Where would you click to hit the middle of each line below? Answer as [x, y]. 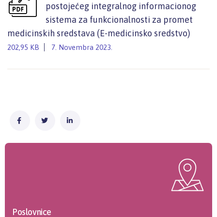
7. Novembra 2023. [82, 47]
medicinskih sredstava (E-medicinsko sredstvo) [99, 33]
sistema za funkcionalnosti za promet [119, 20]
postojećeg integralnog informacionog [121, 6]
